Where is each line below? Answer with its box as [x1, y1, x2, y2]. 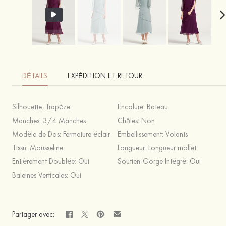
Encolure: [118, 102, 147, 112]
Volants [165, 129, 188, 139]
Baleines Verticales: [12, 170, 70, 180]
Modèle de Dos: [12, 129, 63, 139]
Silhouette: [12, 102, 45, 112]
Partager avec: [12, 209, 54, 219]
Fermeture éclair [63, 129, 110, 139]
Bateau [147, 102, 168, 112]
